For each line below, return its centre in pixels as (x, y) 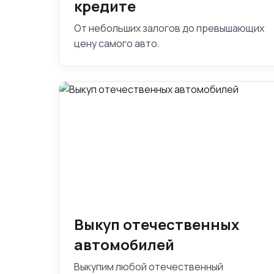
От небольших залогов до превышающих (169, 28)
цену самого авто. (117, 43)
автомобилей (124, 244)
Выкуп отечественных (157, 224)
